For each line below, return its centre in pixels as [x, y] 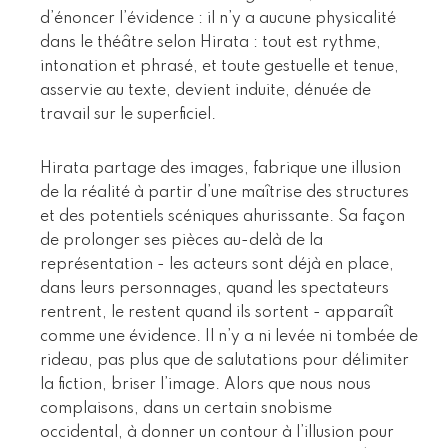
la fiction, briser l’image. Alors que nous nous [205, 384]
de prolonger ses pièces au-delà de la [181, 240]
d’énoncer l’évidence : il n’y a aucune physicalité [218, 18]
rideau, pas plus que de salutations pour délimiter [224, 360]
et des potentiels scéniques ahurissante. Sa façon [222, 216]
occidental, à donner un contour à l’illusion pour [217, 432]
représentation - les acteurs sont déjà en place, [217, 264]
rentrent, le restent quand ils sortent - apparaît [217, 312]
